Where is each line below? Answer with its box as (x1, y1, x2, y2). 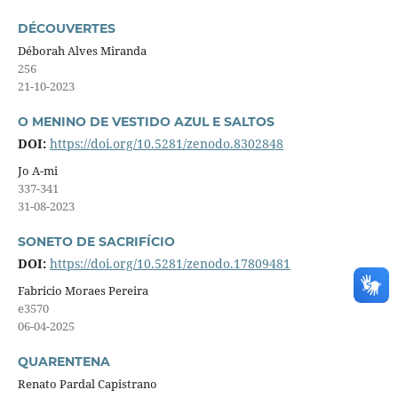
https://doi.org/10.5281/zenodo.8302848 (49, 134, 283, 152)
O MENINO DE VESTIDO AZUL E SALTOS (17, 113, 275, 130)
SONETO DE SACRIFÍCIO (17, 233, 175, 250)
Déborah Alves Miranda (17, 42, 147, 59)
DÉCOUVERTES (17, 20, 115, 36)
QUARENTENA (17, 353, 110, 370)
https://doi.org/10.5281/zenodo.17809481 (49, 254, 291, 272)
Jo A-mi (17, 162, 58, 179)
